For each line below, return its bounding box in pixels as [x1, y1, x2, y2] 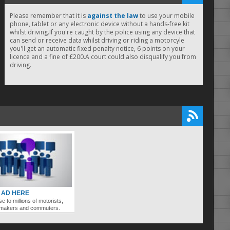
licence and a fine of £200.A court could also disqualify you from [9, 52, 196, 62]
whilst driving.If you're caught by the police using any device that [9, 28, 195, 37]
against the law [87, 11, 138, 21]
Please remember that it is [9, 11, 87, 21]
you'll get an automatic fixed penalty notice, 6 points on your [9, 44, 185, 53]
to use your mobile [138, 11, 195, 21]
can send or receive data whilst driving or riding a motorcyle [9, 36, 184, 45]
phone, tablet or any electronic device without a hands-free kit [9, 20, 189, 29]
